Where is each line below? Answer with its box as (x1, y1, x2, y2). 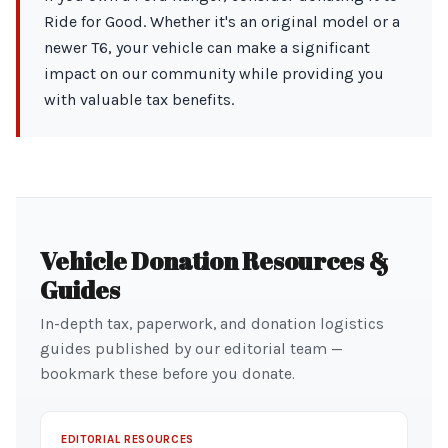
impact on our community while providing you (44, 64, 384, 83)
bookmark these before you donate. (40, 365, 295, 383)
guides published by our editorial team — (40, 340, 343, 358)
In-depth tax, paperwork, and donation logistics (40, 315, 384, 333)
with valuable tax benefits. (44, 90, 234, 109)
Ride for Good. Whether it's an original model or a (44, 12, 400, 31)
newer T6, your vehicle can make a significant (44, 38, 370, 57)
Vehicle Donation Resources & (40, 244, 389, 277)
